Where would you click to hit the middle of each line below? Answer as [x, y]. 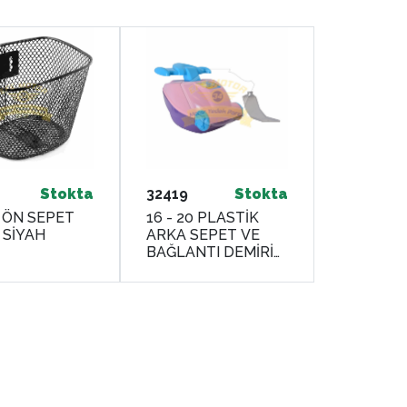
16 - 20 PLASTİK [203, 217]
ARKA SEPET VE [203, 234]
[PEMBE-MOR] [196, 269]
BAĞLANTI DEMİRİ [210, 252]
